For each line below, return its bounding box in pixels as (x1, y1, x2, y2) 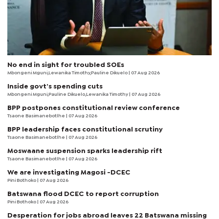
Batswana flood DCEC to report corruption (7, 191, 159, 197)
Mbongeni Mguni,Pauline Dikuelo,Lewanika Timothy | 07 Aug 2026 (7, 92, 160, 97)
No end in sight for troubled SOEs (7, 62, 124, 68)
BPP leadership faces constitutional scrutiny (7, 126, 163, 132)
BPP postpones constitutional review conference (7, 105, 180, 111)
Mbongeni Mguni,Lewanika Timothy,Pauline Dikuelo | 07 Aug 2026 (7, 70, 160, 75)
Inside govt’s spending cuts (7, 83, 103, 89)
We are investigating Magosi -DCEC (7, 169, 131, 175)
